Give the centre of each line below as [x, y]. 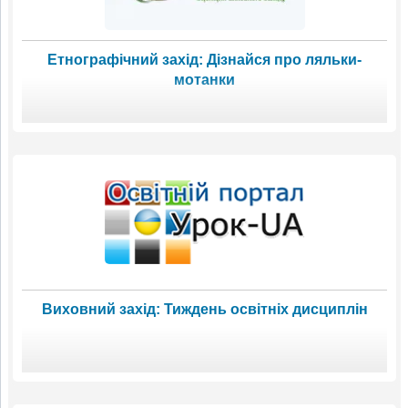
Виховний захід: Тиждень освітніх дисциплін [204, 309]
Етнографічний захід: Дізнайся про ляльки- [204, 59]
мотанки [204, 79]
